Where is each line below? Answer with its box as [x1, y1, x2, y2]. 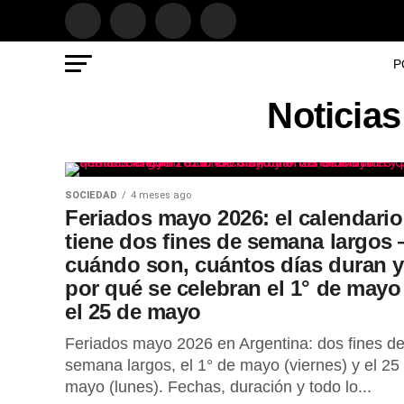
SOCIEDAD [65, 189, 117, 201]
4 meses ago [131, 189, 191, 201]
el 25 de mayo [65, 299, 201, 324]
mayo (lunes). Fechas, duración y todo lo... [65, 378, 372, 396]
